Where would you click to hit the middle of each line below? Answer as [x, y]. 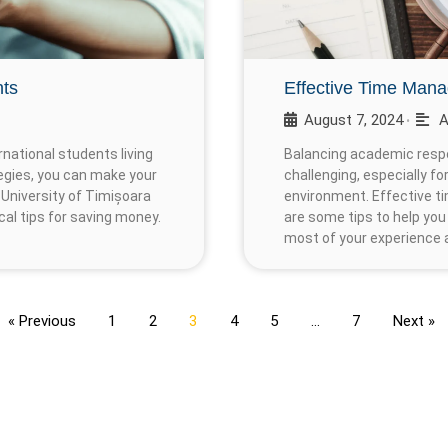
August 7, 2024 [353, 119]
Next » [413, 320]
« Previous [41, 320]
